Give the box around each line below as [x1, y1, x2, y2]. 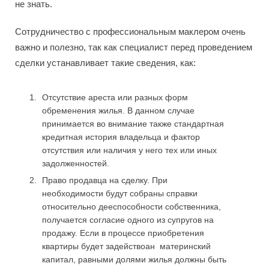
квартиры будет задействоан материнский [42, 241, 211, 251]
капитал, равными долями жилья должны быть [42, 254, 226, 264]
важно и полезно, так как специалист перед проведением [15, 41, 252, 52]
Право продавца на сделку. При [42, 175, 168, 185]
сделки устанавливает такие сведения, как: [15, 57, 196, 68]
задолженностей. [42, 158, 109, 168]
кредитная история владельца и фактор [42, 131, 200, 142]
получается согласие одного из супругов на [42, 214, 214, 225]
